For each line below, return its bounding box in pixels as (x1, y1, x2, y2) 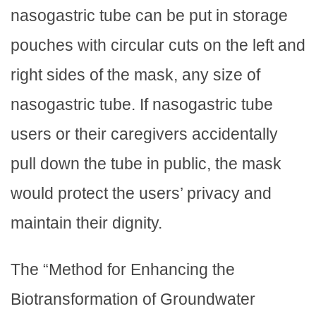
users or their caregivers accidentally (11, 125, 278, 144)
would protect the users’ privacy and (11, 184, 272, 203)
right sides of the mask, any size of (11, 66, 260, 85)
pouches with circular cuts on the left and (11, 36, 305, 55)
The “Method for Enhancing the (11, 260, 235, 279)
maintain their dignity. (11, 214, 162, 233)
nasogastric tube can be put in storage (11, 6, 288, 25)
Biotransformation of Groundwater (11, 289, 255, 308)
